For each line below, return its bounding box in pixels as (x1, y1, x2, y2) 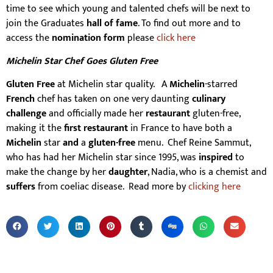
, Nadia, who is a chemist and (147, 164, 267, 181)
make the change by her (6, 164, 108, 181)
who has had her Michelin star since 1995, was (6, 149, 199, 166)
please (125, 29, 157, 46)
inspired (199, 149, 233, 166)
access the (6, 29, 52, 46)
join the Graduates (6, 15, 87, 32)
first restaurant (64, 120, 128, 137)
